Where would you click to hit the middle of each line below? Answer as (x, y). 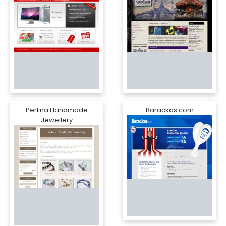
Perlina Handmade (56, 110)
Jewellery (56, 120)
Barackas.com (169, 110)
